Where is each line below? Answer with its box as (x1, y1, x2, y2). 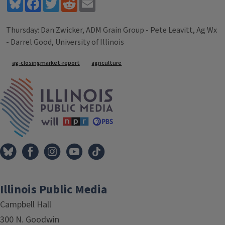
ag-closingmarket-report (12, 59, 80, 68)
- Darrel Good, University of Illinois (6, 37, 124, 48)
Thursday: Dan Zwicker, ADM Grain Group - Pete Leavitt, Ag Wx (6, 25, 217, 36)
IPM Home (113, 78, 149, 89)
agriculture (91, 59, 122, 68)
